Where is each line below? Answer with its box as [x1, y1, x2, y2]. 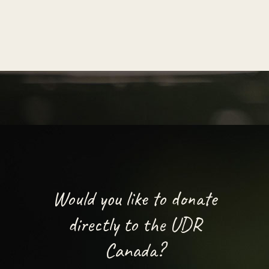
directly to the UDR [67, 211, 202, 237]
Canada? [104, 237, 165, 263]
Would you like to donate [52, 186, 217, 211]
